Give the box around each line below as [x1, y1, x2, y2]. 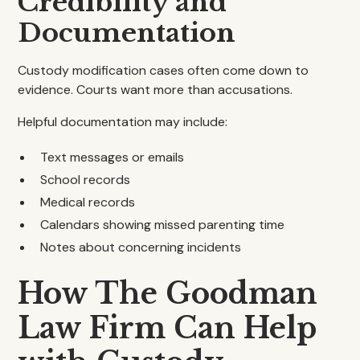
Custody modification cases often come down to [18, 62, 309, 79]
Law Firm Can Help [18, 310, 317, 346]
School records [40, 171, 131, 188]
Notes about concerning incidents [40, 239, 242, 256]
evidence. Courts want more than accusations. [18, 81, 293, 98]
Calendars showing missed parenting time [40, 216, 285, 233]
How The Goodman [18, 276, 318, 312]
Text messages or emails [40, 149, 185, 166]
